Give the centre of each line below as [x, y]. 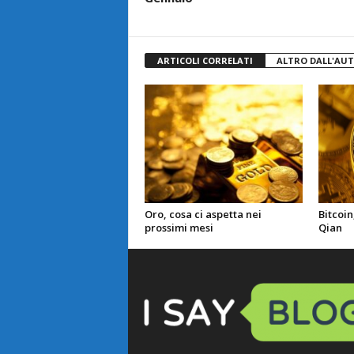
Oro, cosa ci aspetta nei [203, 214]
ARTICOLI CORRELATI [205, 60]
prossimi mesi [179, 228]
